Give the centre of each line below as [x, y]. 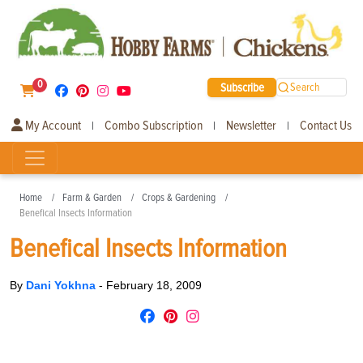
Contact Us [326, 125]
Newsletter [251, 125]
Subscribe [242, 87]
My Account [52, 125]
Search [305, 88]
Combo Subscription [154, 125]
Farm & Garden [92, 197]
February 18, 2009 [154, 285]
